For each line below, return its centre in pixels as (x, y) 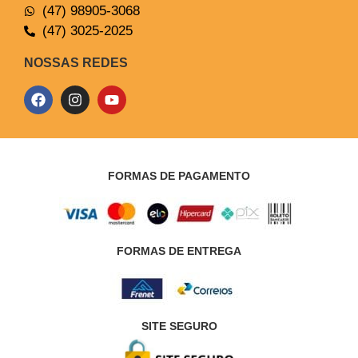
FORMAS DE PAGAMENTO (179, 176)
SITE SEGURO (179, 326)
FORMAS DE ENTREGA (179, 251)
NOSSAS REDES (76, 63)
